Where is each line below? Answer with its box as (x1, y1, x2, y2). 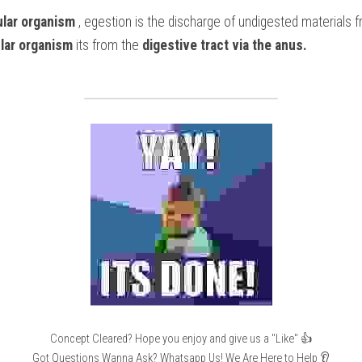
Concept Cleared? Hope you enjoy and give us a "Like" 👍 (50, 331, 312, 346)
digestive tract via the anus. (139, 36, 307, 53)
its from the (73, 36, 139, 53)
